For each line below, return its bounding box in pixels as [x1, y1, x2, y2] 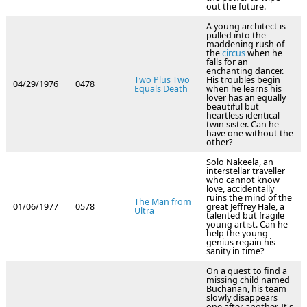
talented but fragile [206, 210, 284, 222]
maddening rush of [206, 38, 284, 51]
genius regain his [206, 236, 275, 249]
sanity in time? [206, 245, 264, 258]
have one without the [206, 127, 293, 140]
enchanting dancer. [206, 65, 284, 77]
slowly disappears [206, 292, 278, 304]
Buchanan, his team [206, 283, 286, 295]
